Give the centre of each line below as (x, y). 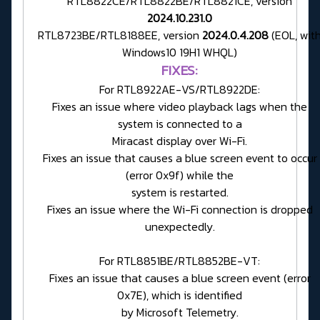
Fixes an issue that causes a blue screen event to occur (180, 158)
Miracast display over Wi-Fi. (180, 141)
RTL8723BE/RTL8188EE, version (120, 35)
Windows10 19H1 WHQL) (180, 52)
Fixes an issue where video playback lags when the (180, 107)
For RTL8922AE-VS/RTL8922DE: (180, 90)
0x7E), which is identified (180, 295)
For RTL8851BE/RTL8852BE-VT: (180, 261)
